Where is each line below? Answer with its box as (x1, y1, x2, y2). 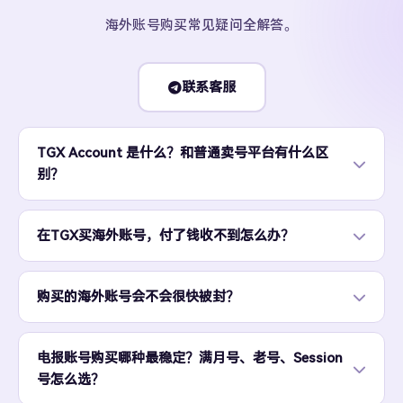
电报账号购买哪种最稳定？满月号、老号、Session (37, 350, 343, 366)
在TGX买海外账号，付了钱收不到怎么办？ (37, 228, 294, 244)
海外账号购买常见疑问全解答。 (104, 17, 299, 33)
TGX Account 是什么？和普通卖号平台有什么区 (37, 145, 328, 161)
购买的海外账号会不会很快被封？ (37, 289, 239, 305)
